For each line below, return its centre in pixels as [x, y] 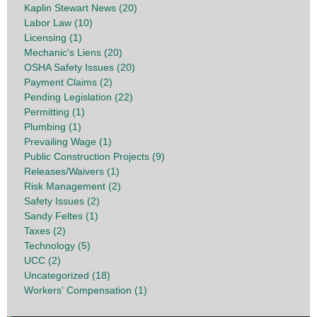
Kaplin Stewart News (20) [81, 7]
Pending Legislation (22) [79, 97]
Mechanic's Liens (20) [73, 52]
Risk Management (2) [73, 186]
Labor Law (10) [58, 22]
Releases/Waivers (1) [72, 171]
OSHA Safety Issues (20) [80, 67]
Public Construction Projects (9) [94, 156]
